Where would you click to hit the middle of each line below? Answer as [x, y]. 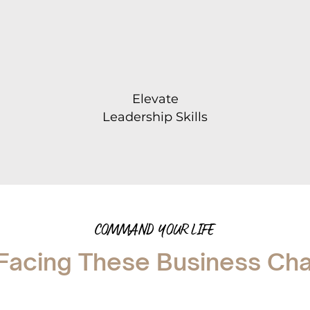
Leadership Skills [155, 117]
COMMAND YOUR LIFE [154, 229]
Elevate [155, 99]
